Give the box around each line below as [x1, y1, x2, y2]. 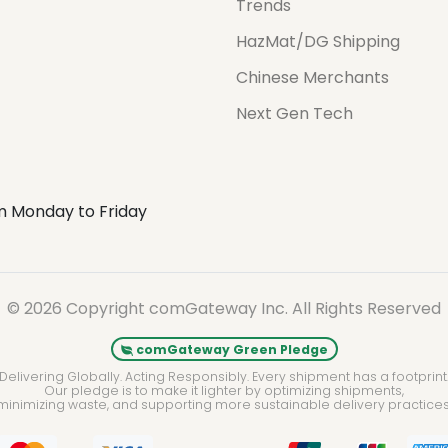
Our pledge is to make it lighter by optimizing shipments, [44, 382, 404, 399]
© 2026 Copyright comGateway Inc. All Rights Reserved [7, 297, 441, 320]
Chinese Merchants [236, 66, 389, 89]
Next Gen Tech [236, 102, 353, 125]
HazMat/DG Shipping [236, 30, 400, 53]
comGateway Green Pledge [132, 341, 328, 358]
